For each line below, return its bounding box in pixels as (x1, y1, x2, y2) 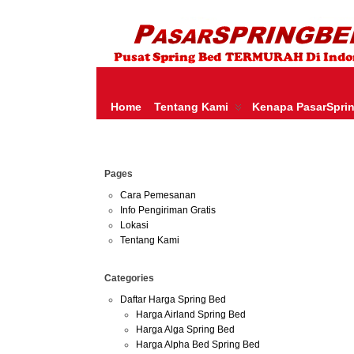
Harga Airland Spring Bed (136, 309, 246, 320)
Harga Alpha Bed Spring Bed (136, 339, 260, 350)
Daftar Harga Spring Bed (120, 294, 226, 305)
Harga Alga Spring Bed (136, 324, 235, 335)
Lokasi (120, 220, 149, 231)
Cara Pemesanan (120, 190, 196, 201)
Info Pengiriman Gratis (120, 205, 216, 216)
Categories (104, 273, 154, 284)
